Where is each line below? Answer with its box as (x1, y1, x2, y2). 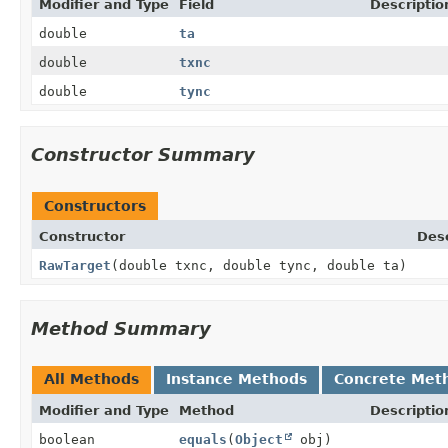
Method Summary (31, 317, 211, 339)
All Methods (44, 370, 139, 387)
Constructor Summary (31, 143, 255, 165)
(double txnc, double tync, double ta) (111, 257, 407, 273)
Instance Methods (166, 370, 307, 387)
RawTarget (39, 257, 111, 273)
